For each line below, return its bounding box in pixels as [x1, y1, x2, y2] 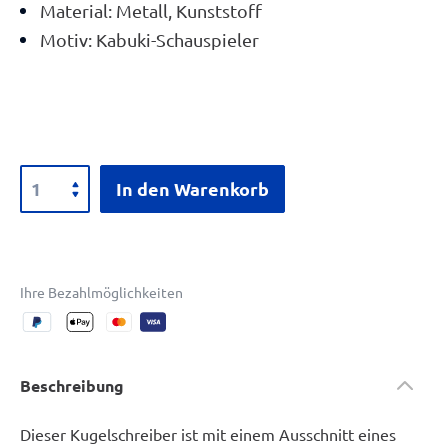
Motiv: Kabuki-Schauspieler [40, 29, 259, 50]
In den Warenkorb [116, 177, 269, 200]
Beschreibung [20, 375, 124, 396]
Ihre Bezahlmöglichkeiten [20, 283, 183, 301]
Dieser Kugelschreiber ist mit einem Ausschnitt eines [20, 424, 396, 444]
